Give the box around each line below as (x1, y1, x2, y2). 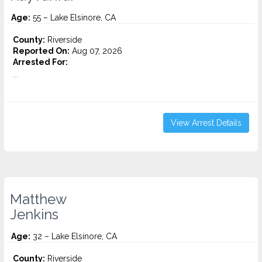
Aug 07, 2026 (70, 46, 122, 56)
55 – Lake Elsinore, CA (30, 13, 116, 22)
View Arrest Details (171, 118, 242, 127)
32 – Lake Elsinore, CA (30, 232, 117, 241)
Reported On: (13, 46, 70, 56)
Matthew (10, 191, 67, 208)
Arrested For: (13, 57, 68, 67)
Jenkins (10, 206, 58, 223)
